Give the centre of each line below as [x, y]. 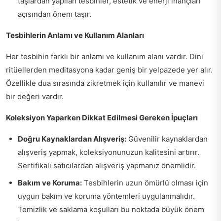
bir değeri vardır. [35, 96]
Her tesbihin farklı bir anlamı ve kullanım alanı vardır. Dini [105, 56]
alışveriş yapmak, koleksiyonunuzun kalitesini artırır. [109, 152]
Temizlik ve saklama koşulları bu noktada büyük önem [111, 209]
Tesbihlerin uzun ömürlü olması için [145, 183]
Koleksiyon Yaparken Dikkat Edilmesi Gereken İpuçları [102, 118]
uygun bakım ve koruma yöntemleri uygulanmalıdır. [106, 196]
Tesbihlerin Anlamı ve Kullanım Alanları [75, 35]
